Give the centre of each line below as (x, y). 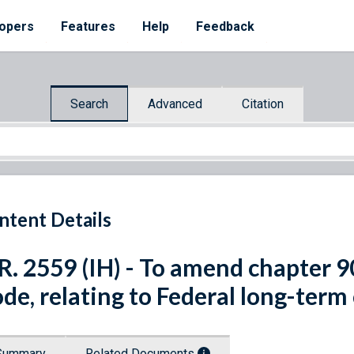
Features (88, 26)
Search (89, 104)
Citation (263, 104)
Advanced (175, 104)
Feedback (225, 26)
